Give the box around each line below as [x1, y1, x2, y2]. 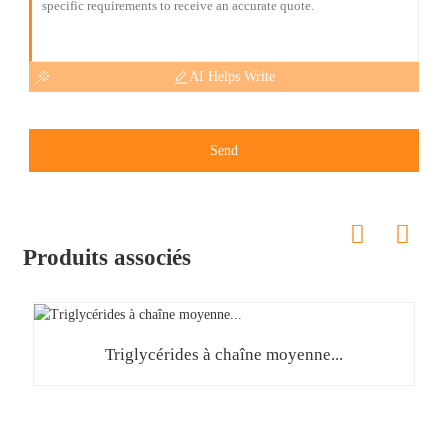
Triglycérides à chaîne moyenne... [104, 344, 343, 364]
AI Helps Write [188, 68, 275, 84]
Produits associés [22, 244, 191, 270]
